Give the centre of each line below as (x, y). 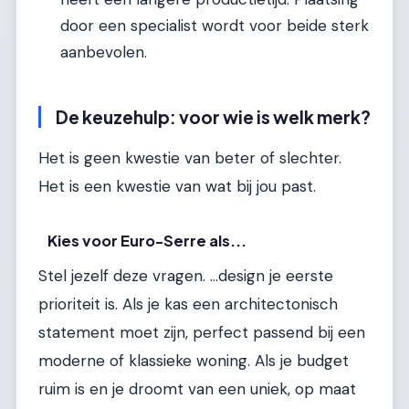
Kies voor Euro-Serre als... (147, 241)
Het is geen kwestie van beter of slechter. (190, 157)
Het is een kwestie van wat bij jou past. (177, 186)
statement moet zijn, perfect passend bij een (202, 333)
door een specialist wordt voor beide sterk (215, 25)
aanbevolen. (104, 52)
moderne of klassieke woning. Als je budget (194, 361)
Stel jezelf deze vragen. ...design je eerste (186, 276)
